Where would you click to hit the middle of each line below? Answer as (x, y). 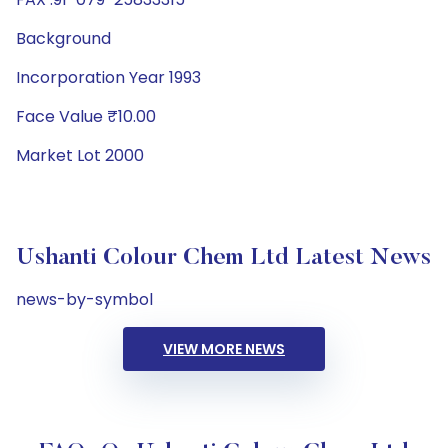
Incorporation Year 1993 (108, 77)
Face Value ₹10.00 (86, 116)
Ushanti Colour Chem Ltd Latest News (224, 258)
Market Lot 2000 (80, 155)
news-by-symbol (84, 299)
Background (63, 38)
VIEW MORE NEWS (224, 349)
